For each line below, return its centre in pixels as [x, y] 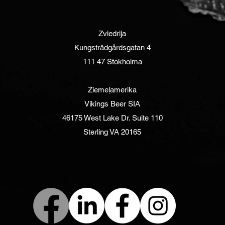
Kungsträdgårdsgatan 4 [112, 47]
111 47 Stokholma [112, 62]
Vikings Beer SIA [112, 104]
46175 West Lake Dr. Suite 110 [112, 118]
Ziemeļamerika [112, 90]
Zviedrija [112, 33]
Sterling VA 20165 [112, 132]
